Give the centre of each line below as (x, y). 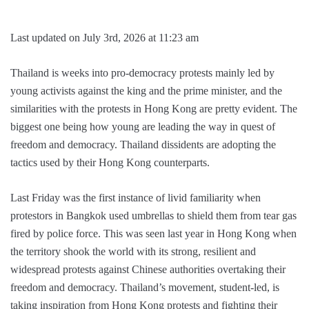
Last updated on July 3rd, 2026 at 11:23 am (104, 38)
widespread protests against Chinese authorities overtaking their (148, 270)
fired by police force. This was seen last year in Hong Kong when (153, 234)
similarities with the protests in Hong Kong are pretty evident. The (154, 109)
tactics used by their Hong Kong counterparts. (110, 163)
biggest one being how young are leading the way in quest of (143, 127)
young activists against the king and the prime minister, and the (146, 91)
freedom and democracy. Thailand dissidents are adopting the (143, 145)
